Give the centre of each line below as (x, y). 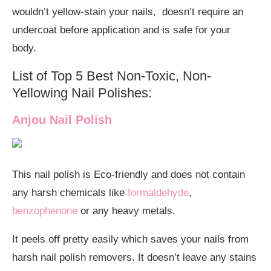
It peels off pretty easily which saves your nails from (130, 239)
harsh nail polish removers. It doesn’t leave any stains (134, 257)
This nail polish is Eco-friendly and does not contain (129, 174)
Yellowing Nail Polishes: (82, 93)
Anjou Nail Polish (64, 119)
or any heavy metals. (126, 211)
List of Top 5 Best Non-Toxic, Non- (112, 76)
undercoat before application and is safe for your (121, 30)
